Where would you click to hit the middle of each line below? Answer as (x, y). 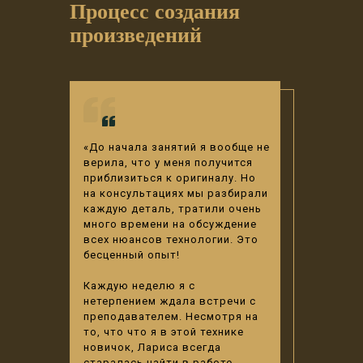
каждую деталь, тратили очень (173, 209)
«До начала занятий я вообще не (177, 147)
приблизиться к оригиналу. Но (170, 178)
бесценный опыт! (132, 255)
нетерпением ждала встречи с (170, 301)
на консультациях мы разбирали (176, 193)
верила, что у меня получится (168, 162)
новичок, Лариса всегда (152, 347)
